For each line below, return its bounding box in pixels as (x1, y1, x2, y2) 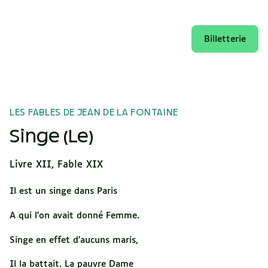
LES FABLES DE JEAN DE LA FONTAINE (10, 109, 179, 117)
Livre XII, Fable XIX (10, 160, 103, 170)
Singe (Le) (10, 129, 93, 145)
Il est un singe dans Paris (10, 187, 117, 196)
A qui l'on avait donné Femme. (10, 211, 139, 220)
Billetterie (204, 34, 246, 44)
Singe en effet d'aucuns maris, (10, 235, 138, 245)
